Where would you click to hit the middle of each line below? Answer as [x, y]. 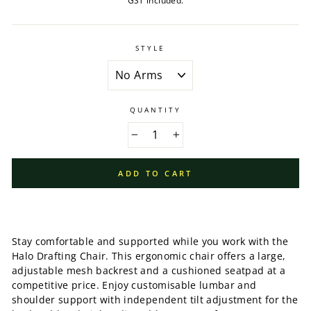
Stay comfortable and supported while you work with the [150, 241]
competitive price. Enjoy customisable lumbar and [134, 285]
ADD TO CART [155, 173]
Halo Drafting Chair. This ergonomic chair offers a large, [149, 255]
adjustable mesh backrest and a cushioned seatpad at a [149, 270]
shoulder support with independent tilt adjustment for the [155, 299]
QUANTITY [155, 109]
